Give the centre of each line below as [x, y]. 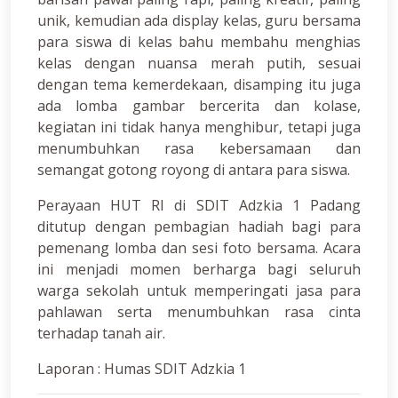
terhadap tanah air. [101, 334]
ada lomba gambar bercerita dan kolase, [199, 106]
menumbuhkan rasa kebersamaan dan [199, 149]
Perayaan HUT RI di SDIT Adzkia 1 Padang [199, 206]
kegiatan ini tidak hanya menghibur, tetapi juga [199, 127]
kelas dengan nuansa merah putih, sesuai [199, 64]
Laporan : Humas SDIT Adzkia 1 [142, 369]
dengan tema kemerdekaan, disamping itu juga [199, 85]
